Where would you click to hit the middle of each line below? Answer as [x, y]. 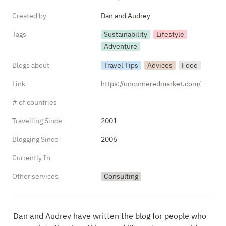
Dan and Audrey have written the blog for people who [110, 216]
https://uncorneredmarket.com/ [151, 84]
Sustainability [126, 34]
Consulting [121, 176]
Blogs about [31, 65]
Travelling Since [37, 121]
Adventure [121, 46]
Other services [35, 176]
